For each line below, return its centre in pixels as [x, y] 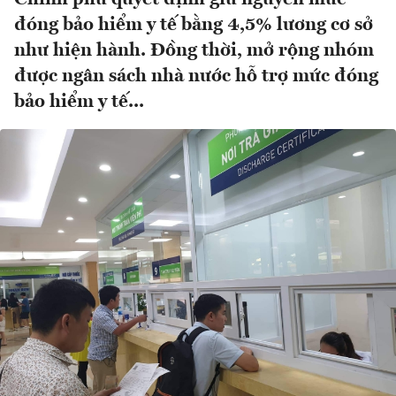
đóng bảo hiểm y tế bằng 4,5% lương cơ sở [194, 26]
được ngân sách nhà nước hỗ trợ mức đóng [196, 77]
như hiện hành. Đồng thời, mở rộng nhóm [194, 51]
